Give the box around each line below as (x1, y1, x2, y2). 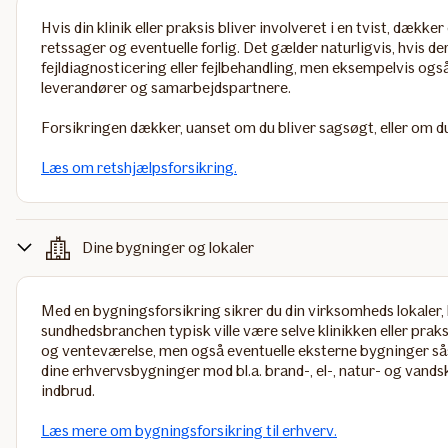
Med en (41, 301, 93, 320)
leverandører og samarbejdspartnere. (41, 78, 291, 97)
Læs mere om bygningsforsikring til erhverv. (41, 421, 337, 440)
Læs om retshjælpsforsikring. (41, 158, 237, 177)
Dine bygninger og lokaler (82, 238, 254, 257)
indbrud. (41, 381, 95, 400)
